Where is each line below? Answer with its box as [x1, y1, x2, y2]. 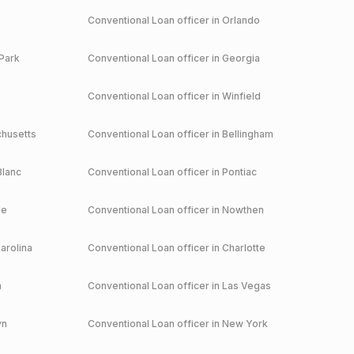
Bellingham [221, 128, 273, 140]
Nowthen [221, 204, 264, 216]
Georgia [221, 52, 260, 64]
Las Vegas [221, 280, 271, 292]
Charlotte [221, 242, 265, 254]
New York [221, 318, 268, 330]
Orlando [221, 14, 260, 26]
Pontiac [221, 166, 257, 178]
